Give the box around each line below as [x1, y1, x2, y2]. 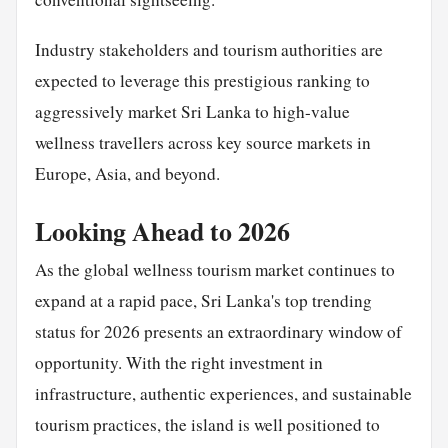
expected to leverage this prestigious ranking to [34, 68, 370, 92]
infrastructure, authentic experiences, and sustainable [34, 381, 412, 405]
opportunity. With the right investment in [34, 350, 323, 374]
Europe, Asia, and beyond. [34, 161, 220, 185]
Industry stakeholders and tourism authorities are [34, 37, 383, 61]
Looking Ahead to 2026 [34, 211, 290, 250]
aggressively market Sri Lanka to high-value [34, 99, 350, 123]
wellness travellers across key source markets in [34, 130, 371, 154]
